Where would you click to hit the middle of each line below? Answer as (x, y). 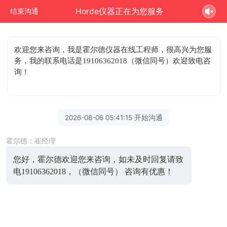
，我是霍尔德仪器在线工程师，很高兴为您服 (136, 49)
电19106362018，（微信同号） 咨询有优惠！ (93, 171)
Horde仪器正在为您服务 (120, 11)
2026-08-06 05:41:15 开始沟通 (113, 117)
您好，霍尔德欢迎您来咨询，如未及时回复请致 (98, 159)
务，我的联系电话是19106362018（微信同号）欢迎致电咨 (113, 61)
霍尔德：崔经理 (31, 141)
